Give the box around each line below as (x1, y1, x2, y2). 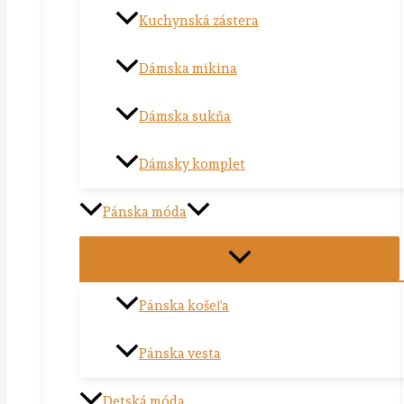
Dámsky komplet (139, 156, 245, 173)
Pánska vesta (139, 345, 221, 363)
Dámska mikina (139, 60, 237, 78)
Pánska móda (103, 204, 187, 221)
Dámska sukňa (139, 108, 231, 125)
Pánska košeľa (139, 298, 229, 315)
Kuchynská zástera (139, 13, 259, 30)
